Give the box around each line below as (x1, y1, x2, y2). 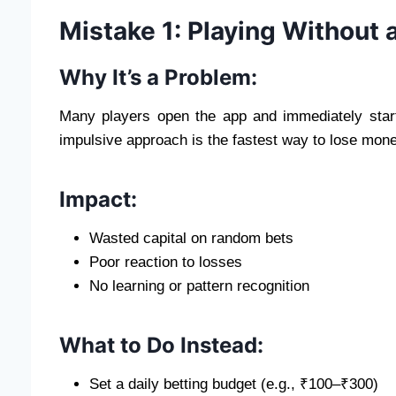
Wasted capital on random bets (89, 229, 293, 247)
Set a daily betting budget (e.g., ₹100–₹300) (89, 375, 378, 392)
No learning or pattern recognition (89, 277, 309, 294)
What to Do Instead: (59, 331, 263, 358)
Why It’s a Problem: (59, 64, 257, 90)
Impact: (59, 186, 137, 212)
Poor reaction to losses (89, 253, 242, 270)
